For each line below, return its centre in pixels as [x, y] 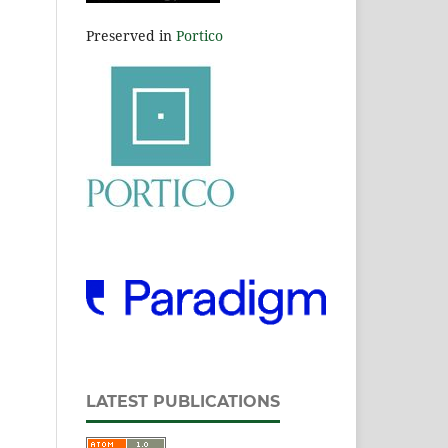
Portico [199, 35]
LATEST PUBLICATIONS [183, 401]
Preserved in [131, 35]
